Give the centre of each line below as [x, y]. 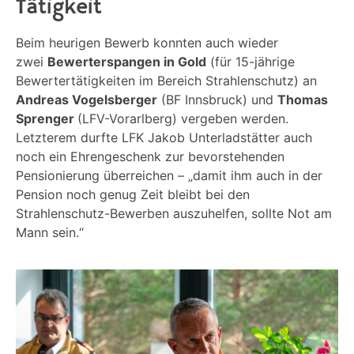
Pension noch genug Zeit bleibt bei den [133, 195]
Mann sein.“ [50, 233]
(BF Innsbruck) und [217, 100]
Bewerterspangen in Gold [127, 62]
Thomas [303, 100]
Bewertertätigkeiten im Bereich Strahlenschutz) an [166, 81]
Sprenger [47, 119]
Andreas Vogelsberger [87, 100]
